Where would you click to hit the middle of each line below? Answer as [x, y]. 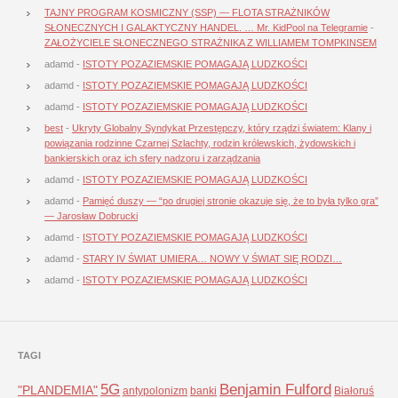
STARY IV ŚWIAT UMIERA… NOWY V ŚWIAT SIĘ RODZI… [212, 258]
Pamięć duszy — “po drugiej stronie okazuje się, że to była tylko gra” [231, 200]
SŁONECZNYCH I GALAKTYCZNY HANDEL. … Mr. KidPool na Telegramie [206, 27]
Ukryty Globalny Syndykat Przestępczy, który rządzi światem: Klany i [222, 127]
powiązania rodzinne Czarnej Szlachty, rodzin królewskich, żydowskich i [200, 143]
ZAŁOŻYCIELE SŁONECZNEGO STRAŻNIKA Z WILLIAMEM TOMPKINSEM [211, 42]
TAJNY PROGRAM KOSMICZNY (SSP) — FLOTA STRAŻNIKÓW [187, 12]
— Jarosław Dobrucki [91, 215]
